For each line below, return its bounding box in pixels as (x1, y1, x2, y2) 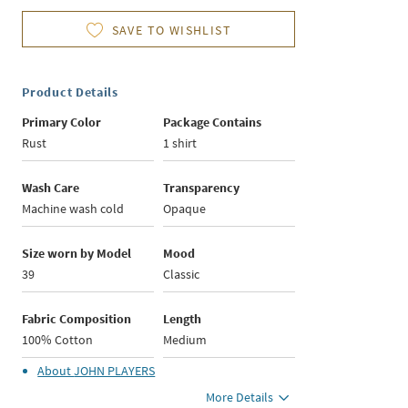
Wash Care (22, 179, 80, 197)
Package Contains (163, 114, 262, 131)
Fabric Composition (22, 311, 132, 328)
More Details (206, 389, 274, 406)
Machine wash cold (22, 200, 125, 218)
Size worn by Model (22, 245, 132, 262)
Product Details (22, 84, 118, 101)
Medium (163, 331, 208, 349)
